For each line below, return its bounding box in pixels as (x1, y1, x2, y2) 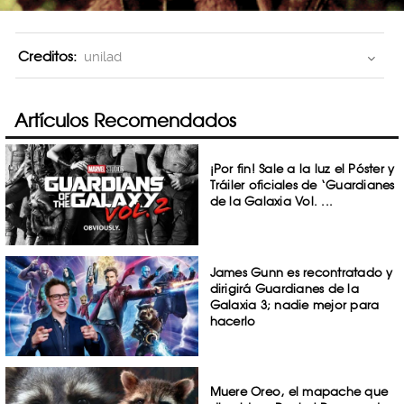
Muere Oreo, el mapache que (209, 384, 389, 399)
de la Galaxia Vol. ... (209, 194, 334, 208)
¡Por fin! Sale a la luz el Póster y (209, 161, 395, 176)
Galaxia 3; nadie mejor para (209, 297, 380, 312)
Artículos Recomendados (14, 109, 236, 132)
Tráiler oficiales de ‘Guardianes (209, 178, 395, 192)
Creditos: (18, 48, 77, 66)
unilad (84, 49, 122, 66)
